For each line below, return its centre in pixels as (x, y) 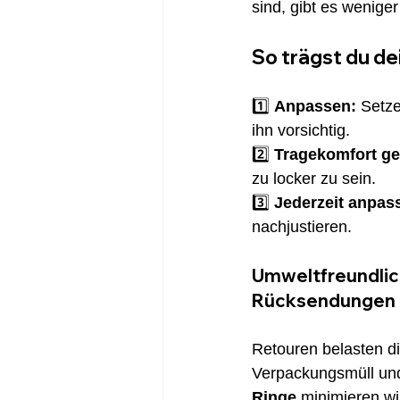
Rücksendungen (324, 301)
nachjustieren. (302, 227)
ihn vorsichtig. (303, 131)
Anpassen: (315, 107)
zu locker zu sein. (316, 179)
